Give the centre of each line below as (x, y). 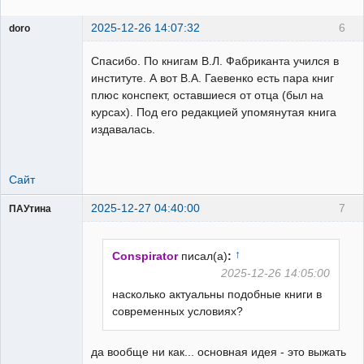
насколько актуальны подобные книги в (217, 294)
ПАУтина (30, 209)
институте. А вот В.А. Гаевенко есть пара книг (212, 78)
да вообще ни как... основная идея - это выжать (219, 352)
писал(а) (205, 256)
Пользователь (42, 224)
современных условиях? (178, 311)
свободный (35, 43)
